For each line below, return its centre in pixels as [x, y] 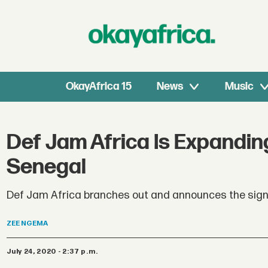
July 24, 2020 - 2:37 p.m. [54, 251]
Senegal [47, 167]
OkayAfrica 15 [99, 86]
